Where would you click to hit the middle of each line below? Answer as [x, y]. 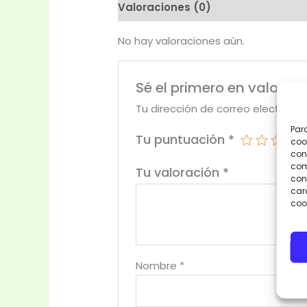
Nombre [158, 265]
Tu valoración [180, 172]
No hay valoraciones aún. [182, 41]
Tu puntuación [182, 139]
